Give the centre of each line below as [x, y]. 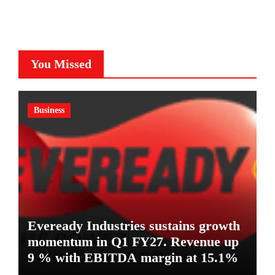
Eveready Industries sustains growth [134, 226]
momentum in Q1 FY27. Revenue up [133, 242]
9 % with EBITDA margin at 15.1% [133, 258]
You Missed [61, 64]
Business [49, 110]
